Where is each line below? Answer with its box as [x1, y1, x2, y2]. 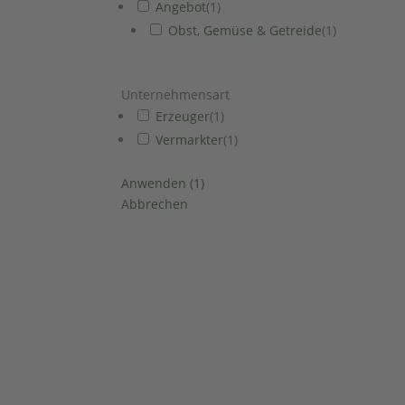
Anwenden [121, 174, 191, 193]
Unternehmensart [121, 86, 231, 104]
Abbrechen [121, 195, 189, 213]
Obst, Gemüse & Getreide [168, 22, 323, 40]
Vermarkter [155, 131, 224, 149]
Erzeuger [155, 108, 211, 126]
